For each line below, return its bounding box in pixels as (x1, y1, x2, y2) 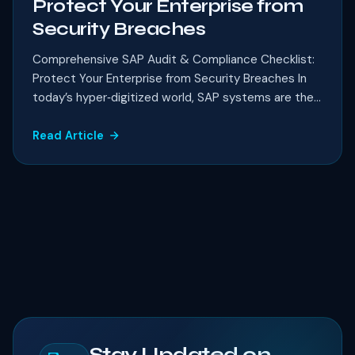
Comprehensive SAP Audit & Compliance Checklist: (32, 52, 315, 68)
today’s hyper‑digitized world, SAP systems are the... (32, 90, 321, 106)
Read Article (32, 128, 104, 143)
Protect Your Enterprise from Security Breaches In (32, 71, 307, 87)
